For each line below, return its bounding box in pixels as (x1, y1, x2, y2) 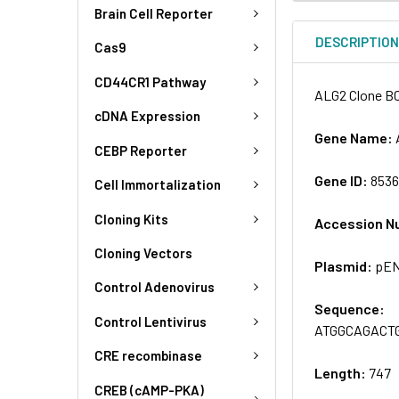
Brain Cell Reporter (94, 4, 213, 21)
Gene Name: (314, 128, 396, 146)
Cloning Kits (94, 210, 168, 227)
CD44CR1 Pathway (94, 73, 206, 90)
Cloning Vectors (94, 245, 192, 261)
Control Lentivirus (94, 313, 207, 330)
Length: (314, 363, 370, 381)
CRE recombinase (94, 347, 202, 364)
